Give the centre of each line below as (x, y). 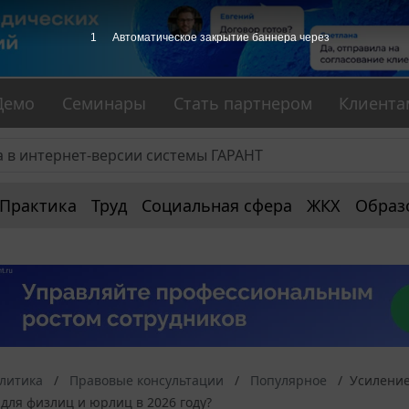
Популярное (288, 381)
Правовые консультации (147, 381)
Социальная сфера (217, 206)
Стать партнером (242, 104)
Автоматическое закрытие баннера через (220, 37)
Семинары (105, 104)
